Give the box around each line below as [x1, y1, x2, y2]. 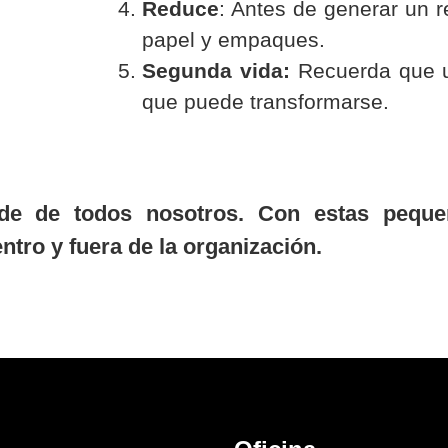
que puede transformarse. [142, 90, 389, 114]
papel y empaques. [142, 28, 325, 52]
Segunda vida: [142, 59, 290, 83]
